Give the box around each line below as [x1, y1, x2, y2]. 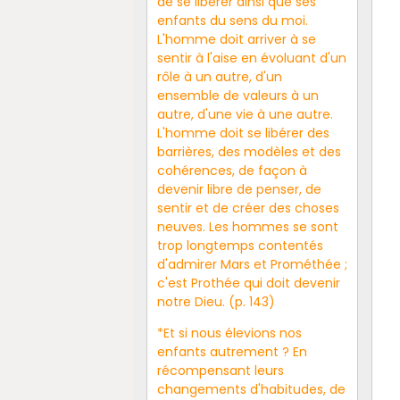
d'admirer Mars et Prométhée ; [156, 254, 347, 273]
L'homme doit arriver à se [156, 29, 316, 48]
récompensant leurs [156, 361, 284, 379]
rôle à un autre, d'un [156, 67, 282, 86]
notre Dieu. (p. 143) [156, 292, 275, 311]
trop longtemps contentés [156, 236, 323, 254]
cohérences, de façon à [156, 161, 307, 179]
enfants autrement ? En [156, 342, 307, 361]
